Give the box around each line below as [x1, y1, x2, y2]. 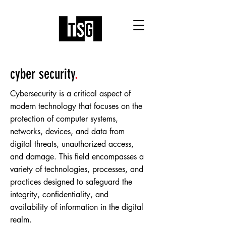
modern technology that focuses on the [10, 101, 142, 111]
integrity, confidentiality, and [10, 189, 108, 200]
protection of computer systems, [10, 114, 118, 124]
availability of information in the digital [10, 202, 143, 212]
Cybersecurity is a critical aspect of [10, 88, 131, 99]
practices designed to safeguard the [10, 177, 132, 187]
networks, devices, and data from [10, 126, 125, 137]
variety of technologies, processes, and [10, 164, 143, 175]
